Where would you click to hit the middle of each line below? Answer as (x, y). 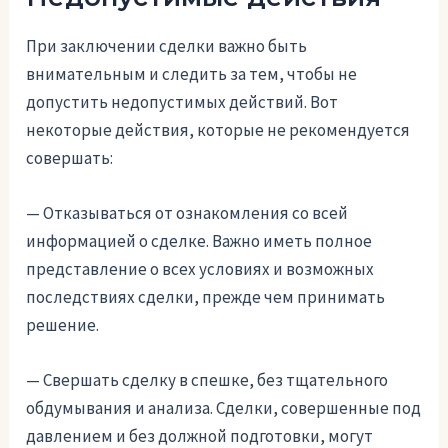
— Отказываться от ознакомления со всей (187, 213)
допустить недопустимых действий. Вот (182, 101)
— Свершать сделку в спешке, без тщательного (207, 380)
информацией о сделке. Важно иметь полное (199, 241)
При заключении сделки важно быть (167, 45)
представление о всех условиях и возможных (200, 269)
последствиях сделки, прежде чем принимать (206, 297)
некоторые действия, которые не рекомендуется (218, 129)
